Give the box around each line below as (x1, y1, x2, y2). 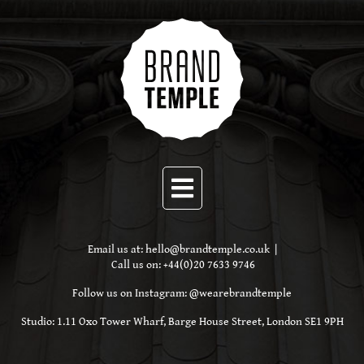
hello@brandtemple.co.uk (145, 243, 270, 257)
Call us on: (111, 258, 163, 272)
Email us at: (87, 243, 145, 257)
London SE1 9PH (266, 315, 344, 329)
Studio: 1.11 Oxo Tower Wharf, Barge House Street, (20, 315, 266, 329)
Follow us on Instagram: (72, 287, 189, 301)
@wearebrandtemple (189, 287, 292, 301)
